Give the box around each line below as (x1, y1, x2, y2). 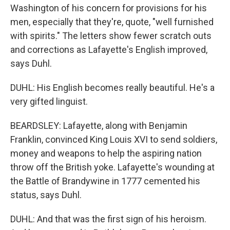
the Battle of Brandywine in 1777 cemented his (10, 176, 200, 186)
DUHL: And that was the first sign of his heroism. (10, 214, 206, 224)
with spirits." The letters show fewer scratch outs (10, 30, 212, 41)
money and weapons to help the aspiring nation (10, 148, 202, 159)
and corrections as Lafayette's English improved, (10, 44, 207, 55)
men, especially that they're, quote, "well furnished (10, 16, 214, 27)
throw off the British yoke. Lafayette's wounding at (10, 162, 215, 172)
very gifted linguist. (10, 96, 88, 107)
